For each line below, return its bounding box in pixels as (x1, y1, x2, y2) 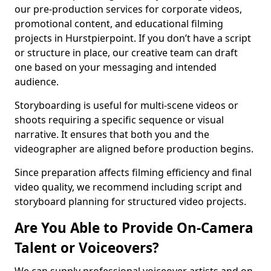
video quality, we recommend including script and (15, 180, 242, 194)
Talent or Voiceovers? (15, 238, 159, 257)
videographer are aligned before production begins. (15, 142, 253, 155)
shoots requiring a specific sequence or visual (15, 113, 224, 126)
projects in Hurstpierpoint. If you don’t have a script (15, 31, 251, 45)
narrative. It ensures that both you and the (15, 128, 209, 141)
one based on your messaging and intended (15, 60, 217, 74)
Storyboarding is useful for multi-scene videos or (15, 99, 238, 112)
